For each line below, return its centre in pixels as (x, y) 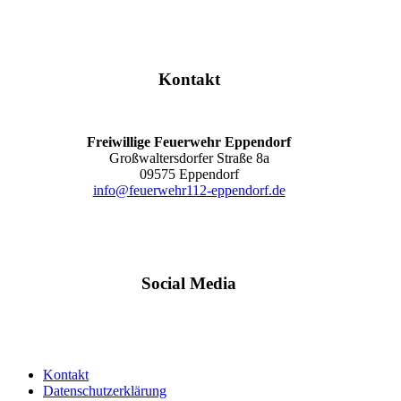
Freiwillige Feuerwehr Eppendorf (189, 142)
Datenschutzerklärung (105, 390)
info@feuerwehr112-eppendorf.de (189, 191)
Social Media (189, 283)
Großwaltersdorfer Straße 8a (189, 158)
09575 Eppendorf (189, 175)
